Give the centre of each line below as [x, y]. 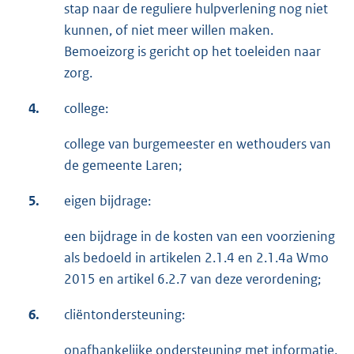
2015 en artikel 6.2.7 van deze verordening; [192, 279]
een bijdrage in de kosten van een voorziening [200, 236]
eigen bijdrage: [107, 200]
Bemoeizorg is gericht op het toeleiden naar [192, 51]
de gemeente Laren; [123, 165]
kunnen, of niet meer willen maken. [169, 30]
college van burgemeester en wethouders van [198, 143]
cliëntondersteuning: [124, 314]
